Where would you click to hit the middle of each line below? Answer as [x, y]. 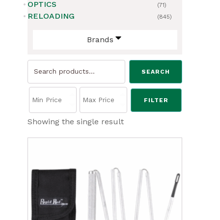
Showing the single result [76, 121]
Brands [100, 39]
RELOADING [51, 16]
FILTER [156, 100]
